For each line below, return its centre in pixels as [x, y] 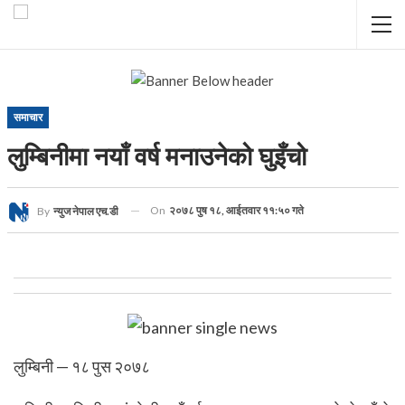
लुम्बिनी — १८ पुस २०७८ [82, 366]
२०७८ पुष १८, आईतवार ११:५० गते [236, 210]
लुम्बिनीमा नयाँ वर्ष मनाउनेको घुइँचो [156, 156]
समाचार [28, 117]
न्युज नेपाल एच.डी [85, 211]
